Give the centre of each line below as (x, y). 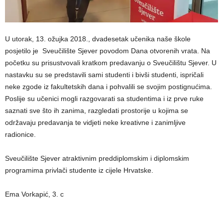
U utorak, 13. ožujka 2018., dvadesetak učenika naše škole (98, 39)
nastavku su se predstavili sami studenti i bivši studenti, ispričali (104, 75)
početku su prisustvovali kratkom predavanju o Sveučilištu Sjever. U (111, 63)
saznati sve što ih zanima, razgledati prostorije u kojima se (97, 111)
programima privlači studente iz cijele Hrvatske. (79, 170)
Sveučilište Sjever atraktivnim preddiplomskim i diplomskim (97, 158)
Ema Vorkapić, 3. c (34, 194)
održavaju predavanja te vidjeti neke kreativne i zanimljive (95, 122)
